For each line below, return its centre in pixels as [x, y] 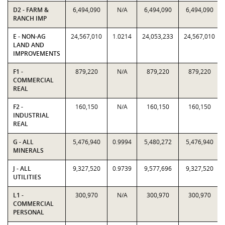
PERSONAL [29, 212]
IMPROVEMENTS [37, 53]
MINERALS [28, 150]
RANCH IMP [30, 18]
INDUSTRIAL [31, 115]
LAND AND [29, 45]
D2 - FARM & [31, 10]
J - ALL [22, 168]
